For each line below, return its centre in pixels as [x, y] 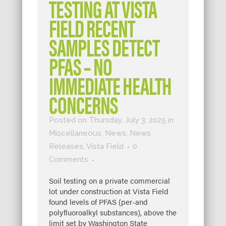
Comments [69, 160]
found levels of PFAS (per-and [98, 202]
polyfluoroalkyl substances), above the [113, 212]
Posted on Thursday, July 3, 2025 [107, 120]
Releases [66, 147]
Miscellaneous [75, 133]
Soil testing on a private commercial [109, 181]
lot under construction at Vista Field [109, 191]
